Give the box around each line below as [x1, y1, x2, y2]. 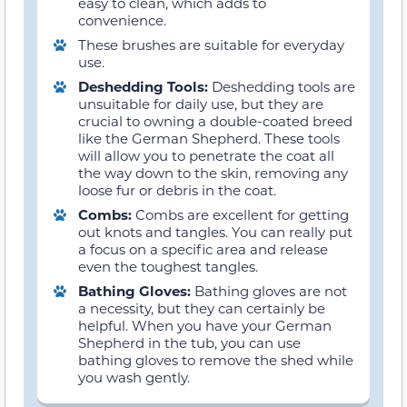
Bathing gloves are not [194, 282, 347, 301]
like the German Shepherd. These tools [78, 129, 340, 148]
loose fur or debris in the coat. [78, 181, 276, 200]
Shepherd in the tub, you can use [78, 333, 301, 352]
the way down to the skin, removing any [78, 164, 348, 183]
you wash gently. [78, 368, 190, 387]
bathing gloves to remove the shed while [78, 351, 353, 370]
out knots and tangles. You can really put [78, 223, 352, 242]
